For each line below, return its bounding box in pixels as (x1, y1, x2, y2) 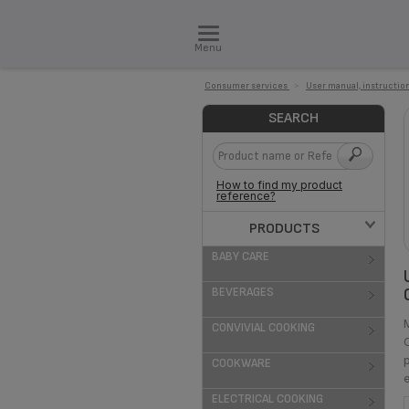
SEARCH (268, 110, 319, 127)
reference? (216, 189, 276, 203)
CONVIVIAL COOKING (212, 320, 315, 335)
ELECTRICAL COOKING (212, 392, 323, 406)
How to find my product (216, 178, 342, 192)
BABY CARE (212, 249, 269, 264)
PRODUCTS (249, 220, 320, 237)
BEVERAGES (212, 285, 274, 299)
